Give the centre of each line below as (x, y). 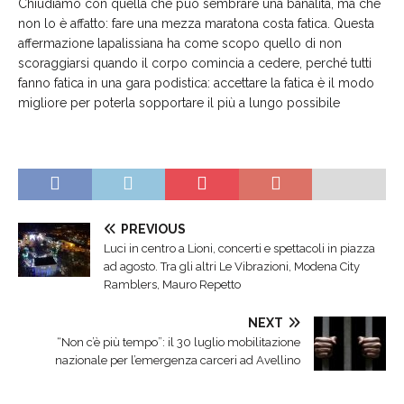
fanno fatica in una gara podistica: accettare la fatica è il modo (196, 83)
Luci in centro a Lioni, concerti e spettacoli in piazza (239, 249)
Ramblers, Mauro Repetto (172, 285)
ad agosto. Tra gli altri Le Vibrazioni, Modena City (232, 267)
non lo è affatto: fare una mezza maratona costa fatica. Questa (196, 24)
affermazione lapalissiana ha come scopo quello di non (180, 44)
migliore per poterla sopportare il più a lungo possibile (179, 103)
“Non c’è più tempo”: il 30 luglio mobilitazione (179, 343)
